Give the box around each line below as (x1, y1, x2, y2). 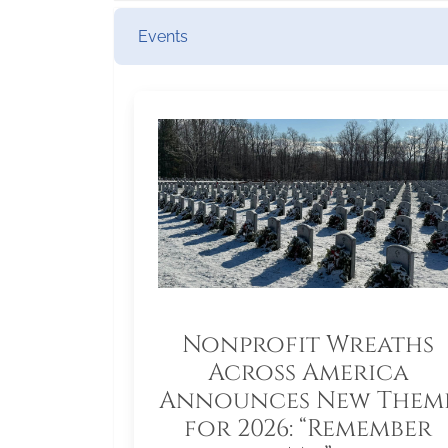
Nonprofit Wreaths (182, 329, 434, 362)
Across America (207, 357, 409, 390)
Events (138, 27, 188, 47)
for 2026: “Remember (184, 413, 432, 446)
